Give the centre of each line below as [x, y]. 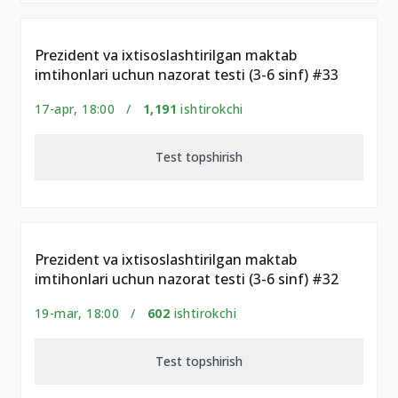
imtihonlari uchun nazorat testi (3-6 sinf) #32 [187, 279]
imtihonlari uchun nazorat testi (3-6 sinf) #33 [187, 75]
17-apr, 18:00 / [89, 109]
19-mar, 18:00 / [91, 313]
